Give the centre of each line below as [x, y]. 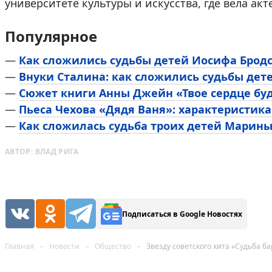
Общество [113, 246]
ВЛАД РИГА [57, 151]
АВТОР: [20, 151]
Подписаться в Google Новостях [182, 214]
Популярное [51, 36]
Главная [19, 246]
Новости [64, 246]
